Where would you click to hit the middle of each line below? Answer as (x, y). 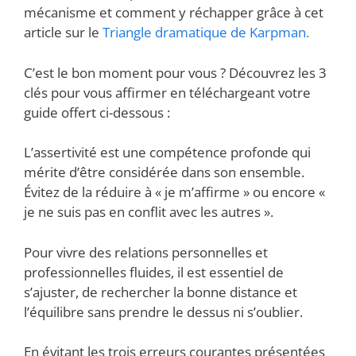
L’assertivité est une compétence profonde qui (167, 153)
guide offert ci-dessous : (97, 112)
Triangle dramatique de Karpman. (206, 33)
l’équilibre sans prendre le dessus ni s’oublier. (163, 311)
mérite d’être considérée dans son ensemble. (164, 172)
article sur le (63, 33)
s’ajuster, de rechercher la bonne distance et (161, 292)
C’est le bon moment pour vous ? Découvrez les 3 (175, 72)
